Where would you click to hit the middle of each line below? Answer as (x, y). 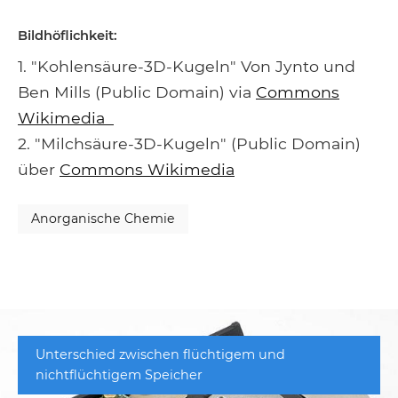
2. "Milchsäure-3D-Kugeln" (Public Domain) (189, 144)
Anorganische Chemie (103, 219)
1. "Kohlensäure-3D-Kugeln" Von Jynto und (187, 67)
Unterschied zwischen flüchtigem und (160, 355)
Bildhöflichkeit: (68, 36)
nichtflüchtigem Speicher (119, 375)
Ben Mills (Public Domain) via (137, 92)
